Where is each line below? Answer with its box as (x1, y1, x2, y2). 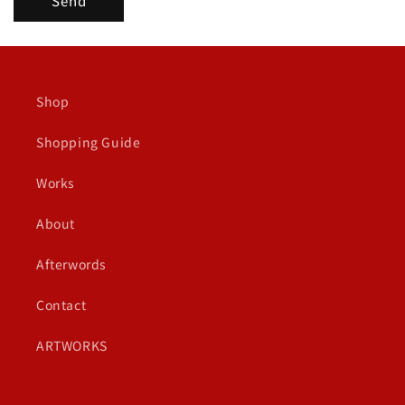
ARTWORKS (36, 336, 108, 354)
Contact (36, 296, 87, 314)
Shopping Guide (36, 133, 141, 151)
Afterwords (36, 255, 107, 273)
